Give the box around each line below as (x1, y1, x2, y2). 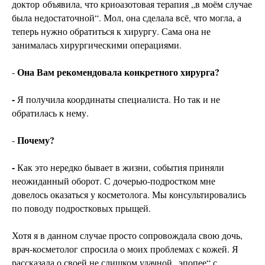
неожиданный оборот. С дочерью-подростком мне (12, 174, 215, 188)
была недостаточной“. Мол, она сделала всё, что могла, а (12, 11, 241, 24)
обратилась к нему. (12, 106, 89, 119)
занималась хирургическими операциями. (12, 38, 182, 51)
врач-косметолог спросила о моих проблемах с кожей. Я (12, 243, 238, 256)
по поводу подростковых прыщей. (12, 202, 151, 215)
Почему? (17, 133, 54, 147)
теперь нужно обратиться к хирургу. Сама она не (12, 25, 211, 38)
